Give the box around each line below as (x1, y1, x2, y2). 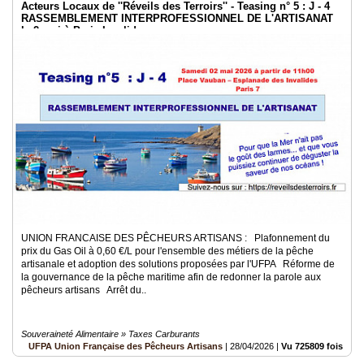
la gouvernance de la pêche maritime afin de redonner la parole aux (21, 271, 321, 283)
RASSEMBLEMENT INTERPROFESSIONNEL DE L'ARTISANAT (21, 12, 333, 24)
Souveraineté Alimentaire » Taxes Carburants (21, 329, 200, 339)
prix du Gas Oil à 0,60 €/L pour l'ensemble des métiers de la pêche (21, 245, 314, 257)
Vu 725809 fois (281, 341, 343, 351)
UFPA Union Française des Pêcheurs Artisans (28, 341, 223, 351)
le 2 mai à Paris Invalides (21, 24, 148, 37)
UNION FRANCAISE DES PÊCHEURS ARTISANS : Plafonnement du (21, 232, 330, 244)
